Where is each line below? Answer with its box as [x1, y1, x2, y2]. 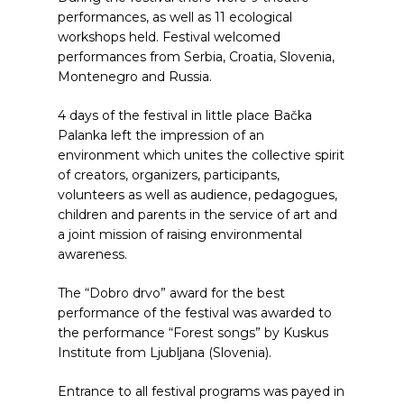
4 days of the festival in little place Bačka [58, 107, 312, 124]
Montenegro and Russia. [58, 69, 212, 85]
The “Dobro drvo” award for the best [58, 285, 285, 301]
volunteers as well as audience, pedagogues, [58, 187, 337, 203]
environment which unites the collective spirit [58, 147, 344, 163]
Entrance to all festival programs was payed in [58, 383, 344, 399]
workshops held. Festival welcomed [58, 29, 280, 45]
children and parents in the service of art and [58, 207, 337, 223]
